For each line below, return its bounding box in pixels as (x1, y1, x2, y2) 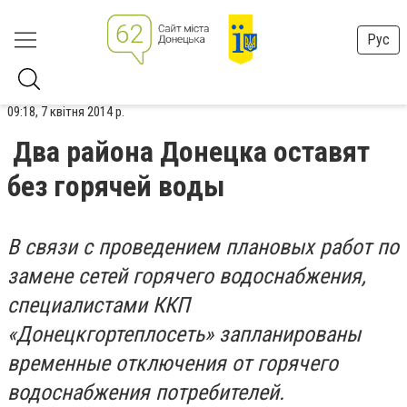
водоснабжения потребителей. (7, 380, 284, 405)
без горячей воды (7, 169, 225, 203)
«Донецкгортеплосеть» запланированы (7, 322, 361, 347)
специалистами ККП (7, 293, 190, 318)
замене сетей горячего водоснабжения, (7, 263, 366, 289)
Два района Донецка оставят (13, 134, 370, 169)
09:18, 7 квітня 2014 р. (7, 104, 124, 120)
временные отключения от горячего (7, 351, 338, 376)
